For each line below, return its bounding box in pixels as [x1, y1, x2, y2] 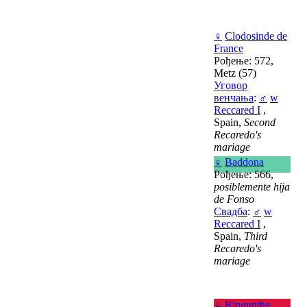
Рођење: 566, [214, 169, 273, 180]
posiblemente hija [214, 181, 290, 193]
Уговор [214, 79, 247, 91]
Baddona [225, 156, 264, 168]
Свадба [214, 206, 247, 217]
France [214, 42, 243, 54]
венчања [214, 92, 254, 103]
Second [244, 116, 275, 128]
